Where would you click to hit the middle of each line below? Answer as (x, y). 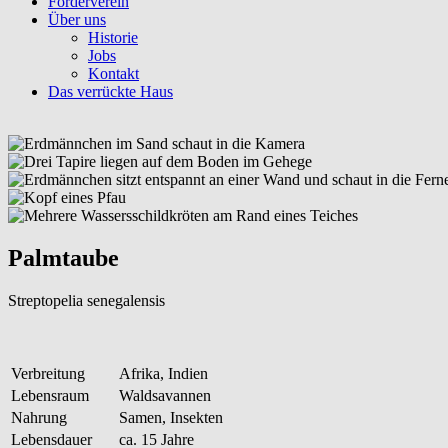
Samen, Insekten (171, 417)
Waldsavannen (165, 395)
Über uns (77, 19)
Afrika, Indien (163, 373)
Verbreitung (48, 373)
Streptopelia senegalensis (86, 300)
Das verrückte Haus (110, 91)
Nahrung (39, 417)
